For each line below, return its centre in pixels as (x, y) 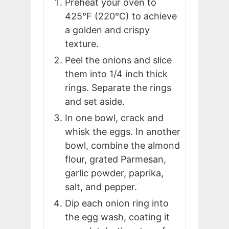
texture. (82, 43)
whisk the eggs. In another (123, 131)
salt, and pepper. (101, 187)
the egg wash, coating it (117, 217)
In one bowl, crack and (114, 118)
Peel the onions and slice (118, 60)
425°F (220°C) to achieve (121, 16)
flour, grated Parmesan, (116, 159)
